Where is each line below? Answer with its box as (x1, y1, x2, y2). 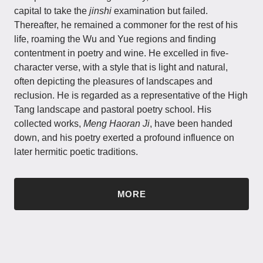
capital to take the (14, 5, 89, 16)
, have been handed (150, 118, 232, 129)
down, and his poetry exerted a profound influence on (14, 132, 234, 143)
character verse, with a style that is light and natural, (14, 62, 228, 72)
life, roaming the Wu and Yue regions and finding (14, 33, 216, 44)
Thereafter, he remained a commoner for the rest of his (14, 19, 238, 30)
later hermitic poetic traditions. (14, 146, 138, 157)
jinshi (89, 5, 112, 16)
